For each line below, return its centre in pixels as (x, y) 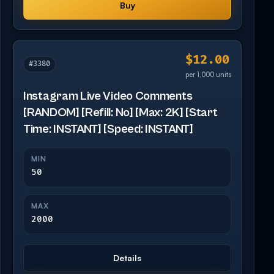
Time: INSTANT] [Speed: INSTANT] (108, 129)
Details (127, 257)
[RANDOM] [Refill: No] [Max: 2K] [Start (120, 113)
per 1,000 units (208, 74)
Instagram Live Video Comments (108, 96)
